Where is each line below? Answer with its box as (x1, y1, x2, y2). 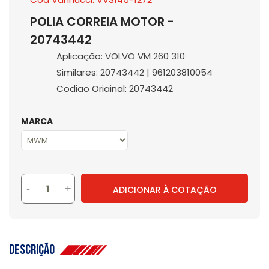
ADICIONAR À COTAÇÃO (112, 183, 217, 196)
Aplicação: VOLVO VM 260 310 (56, 50, 185, 62)
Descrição (9, 241, 59, 258)
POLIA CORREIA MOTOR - (30, 13, 174, 30)
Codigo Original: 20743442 (56, 82, 173, 95)
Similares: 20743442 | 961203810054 (56, 66, 213, 79)
